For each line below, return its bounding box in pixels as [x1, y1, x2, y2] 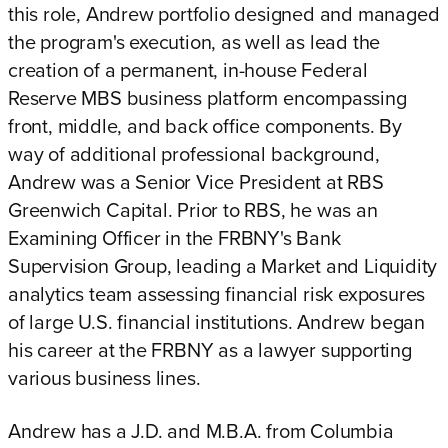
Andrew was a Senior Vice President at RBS [8, 171, 384, 195]
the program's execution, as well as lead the [8, 31, 381, 55]
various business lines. [8, 367, 201, 391]
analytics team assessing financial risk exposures [8, 283, 426, 307]
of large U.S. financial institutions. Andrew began [8, 311, 425, 335]
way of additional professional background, [8, 143, 380, 167]
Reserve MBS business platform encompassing [8, 87, 407, 111]
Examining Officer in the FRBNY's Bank [8, 227, 341, 251]
